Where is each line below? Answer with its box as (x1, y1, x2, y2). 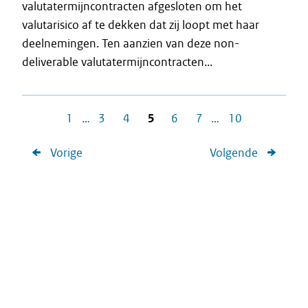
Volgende (210, 145, 258, 160)
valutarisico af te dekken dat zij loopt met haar (22, 17, 259, 32)
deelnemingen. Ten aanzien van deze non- (22, 36, 239, 51)
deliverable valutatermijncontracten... (22, 54, 212, 69)
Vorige (49, 145, 82, 160)
